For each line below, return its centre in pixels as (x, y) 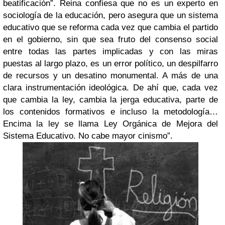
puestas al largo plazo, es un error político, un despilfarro (110, 63)
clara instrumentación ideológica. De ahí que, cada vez (110, 87)
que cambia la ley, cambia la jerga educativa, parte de (110, 99)
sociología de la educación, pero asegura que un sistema (110, 15)
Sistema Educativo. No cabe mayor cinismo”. (88, 136)
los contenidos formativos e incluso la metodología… (110, 111)
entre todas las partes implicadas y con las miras (110, 51)
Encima (17, 124)
